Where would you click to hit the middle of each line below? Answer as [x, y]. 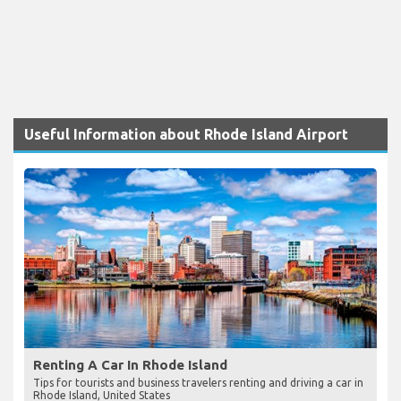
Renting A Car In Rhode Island [130, 364]
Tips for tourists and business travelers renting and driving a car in [198, 382]
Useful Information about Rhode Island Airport [186, 134]
